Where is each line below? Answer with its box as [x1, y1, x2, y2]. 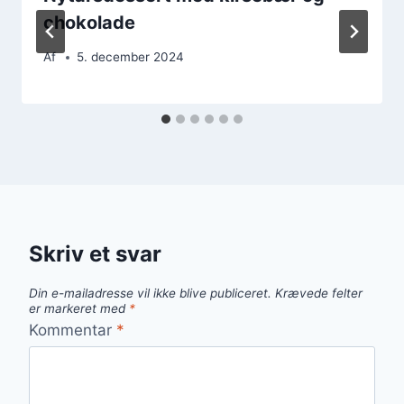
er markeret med [29, 301, 129, 317]
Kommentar [29, 320, 116, 339]
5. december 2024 [77, 50, 185, 65]
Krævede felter [275, 286, 363, 301]
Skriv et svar [29, 241, 161, 268]
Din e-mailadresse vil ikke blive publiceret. [29, 286, 271, 301]
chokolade [43, 11, 135, 33]
